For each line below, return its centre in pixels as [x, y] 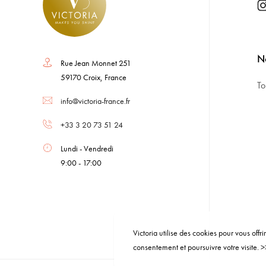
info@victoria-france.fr [95, 101]
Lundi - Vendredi [87, 148]
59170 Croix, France [94, 77]
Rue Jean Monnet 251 [96, 63]
